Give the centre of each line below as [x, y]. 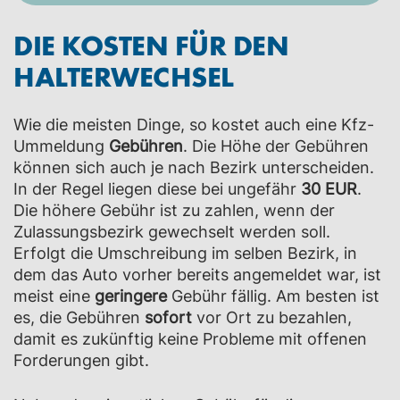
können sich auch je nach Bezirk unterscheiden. [194, 167]
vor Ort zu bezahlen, [274, 317]
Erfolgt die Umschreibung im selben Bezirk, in [185, 253]
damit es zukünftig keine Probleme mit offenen [190, 339]
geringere [133, 296]
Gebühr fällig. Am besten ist [275, 296]
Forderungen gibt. [81, 360]
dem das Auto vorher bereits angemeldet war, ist [197, 275]
